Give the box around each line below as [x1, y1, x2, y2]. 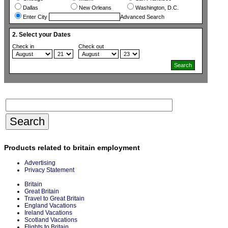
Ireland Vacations [24, 209, 72, 216]
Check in [12, 43, 34, 50]
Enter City [23, 14, 49, 20]
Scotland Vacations [24, 216, 77, 223]
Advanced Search [120, 14, 164, 20]
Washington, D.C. [135, 5, 179, 11]
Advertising [24, 159, 55, 166]
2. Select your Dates [12, 31, 71, 39]
